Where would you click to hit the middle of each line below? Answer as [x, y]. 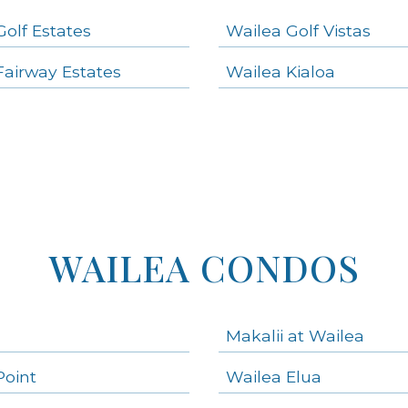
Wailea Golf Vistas [298, 30]
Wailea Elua [274, 376]
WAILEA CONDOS [204, 267]
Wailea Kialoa [280, 71]
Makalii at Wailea [295, 335]
